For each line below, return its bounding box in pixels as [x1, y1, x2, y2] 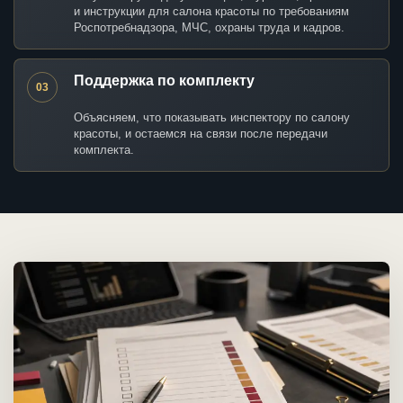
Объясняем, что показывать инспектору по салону [74, 111, 350, 125]
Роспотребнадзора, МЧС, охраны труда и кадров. [74, 21, 345, 35]
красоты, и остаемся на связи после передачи [74, 127, 327, 141]
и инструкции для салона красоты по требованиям [74, 4, 349, 19]
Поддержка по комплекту [74, 73, 255, 89]
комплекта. [74, 143, 134, 157]
